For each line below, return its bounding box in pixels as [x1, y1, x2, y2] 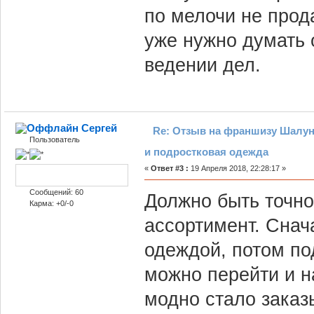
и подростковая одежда [144, 146, 268, 158]
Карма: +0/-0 [29, 198, 74, 207]
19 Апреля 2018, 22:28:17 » [188, 164, 286, 173]
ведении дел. [144, 53, 261, 76]
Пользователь [29, 135, 80, 144]
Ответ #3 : [150, 164, 189, 173]
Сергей [81, 122, 118, 135]
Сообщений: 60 [29, 187, 83, 196]
